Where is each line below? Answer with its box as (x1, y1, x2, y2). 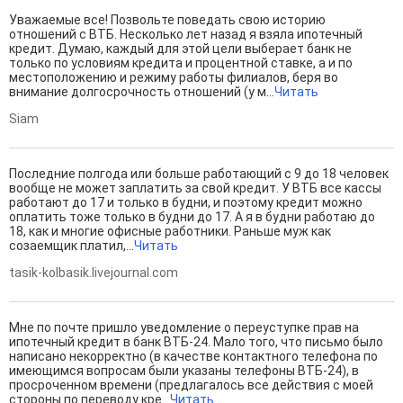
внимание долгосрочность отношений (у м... (9, 85, 274, 100)
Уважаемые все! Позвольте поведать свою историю (9, 13, 326, 28)
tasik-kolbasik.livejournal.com (9, 265, 178, 281)
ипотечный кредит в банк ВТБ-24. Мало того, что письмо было (9, 335, 383, 350)
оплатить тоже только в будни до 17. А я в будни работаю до (9, 210, 375, 225)
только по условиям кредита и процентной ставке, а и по (9, 56, 353, 71)
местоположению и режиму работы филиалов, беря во (9, 70, 338, 85)
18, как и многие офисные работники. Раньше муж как (9, 224, 331, 239)
